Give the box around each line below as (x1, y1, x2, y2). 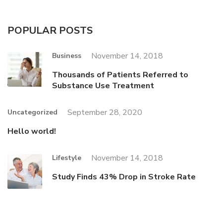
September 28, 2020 (67, 107, 142, 118)
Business (52, 51, 81, 61)
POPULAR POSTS (7, 24, 93, 38)
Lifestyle (52, 153, 81, 163)
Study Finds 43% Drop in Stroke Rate (52, 171, 196, 183)
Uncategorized (7, 108, 57, 117)
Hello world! (7, 126, 56, 137)
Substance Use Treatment (52, 80, 154, 92)
